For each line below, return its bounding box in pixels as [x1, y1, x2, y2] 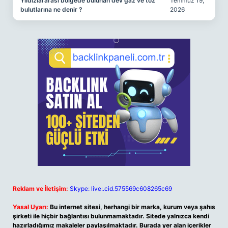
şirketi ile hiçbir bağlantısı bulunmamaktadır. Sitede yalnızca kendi [13, 212, 209, 220]
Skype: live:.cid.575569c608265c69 [70, 185, 172, 192]
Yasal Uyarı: [13, 203, 48, 211]
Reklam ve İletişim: [13, 185, 68, 192]
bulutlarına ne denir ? [20, 6, 82, 13]
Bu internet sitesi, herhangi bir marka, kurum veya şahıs [50, 203, 215, 211]
